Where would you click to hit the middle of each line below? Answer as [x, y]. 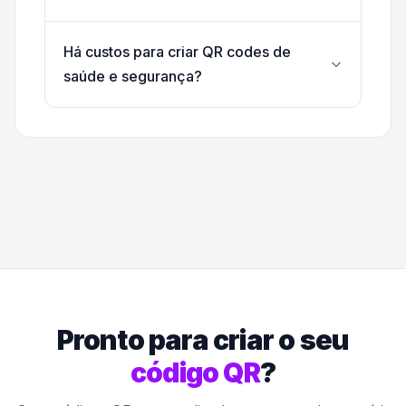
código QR [195, 373]
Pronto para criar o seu [203, 340]
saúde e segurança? [133, 77]
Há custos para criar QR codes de [177, 52]
